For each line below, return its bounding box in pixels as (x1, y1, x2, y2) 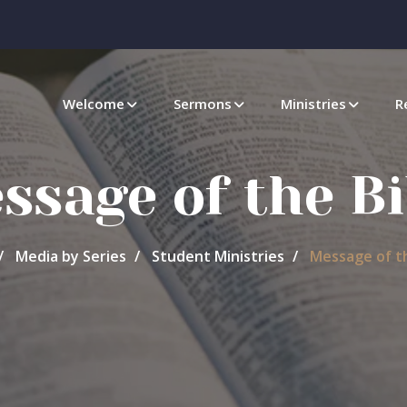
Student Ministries (152, 246, 284, 266)
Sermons (174, 94, 232, 113)
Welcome (63, 94, 124, 113)
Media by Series (15, 246, 126, 266)
